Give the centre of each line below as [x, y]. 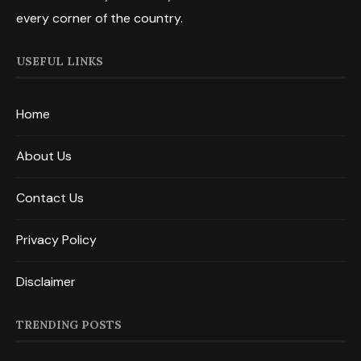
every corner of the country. [100, 18]
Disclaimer [46, 281]
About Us [44, 156]
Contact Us [50, 197]
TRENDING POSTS [69, 324]
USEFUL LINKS [60, 61]
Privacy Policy [56, 239]
